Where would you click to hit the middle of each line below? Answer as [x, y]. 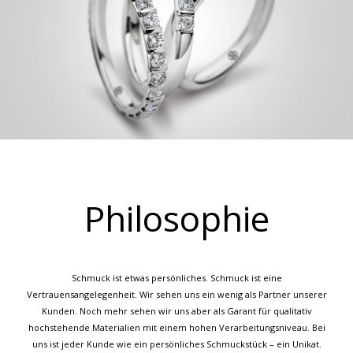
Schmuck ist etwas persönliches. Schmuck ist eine [176, 277]
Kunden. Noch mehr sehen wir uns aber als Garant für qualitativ [176, 310]
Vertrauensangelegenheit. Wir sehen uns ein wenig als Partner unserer [176, 294]
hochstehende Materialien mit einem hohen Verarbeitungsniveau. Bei [176, 327]
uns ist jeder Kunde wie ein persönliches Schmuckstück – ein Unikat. [176, 344]
